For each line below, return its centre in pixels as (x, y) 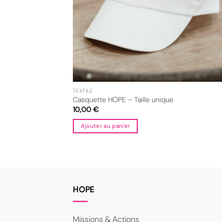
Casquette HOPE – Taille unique (123, 100)
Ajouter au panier (105, 126)
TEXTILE (83, 90)
